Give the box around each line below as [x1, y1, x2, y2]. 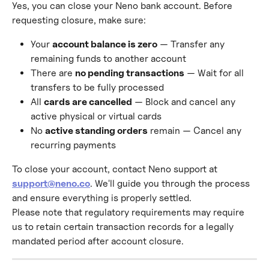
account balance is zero [52, 38, 157, 50]
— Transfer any [157, 38, 227, 50]
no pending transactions [75, 67, 184, 79]
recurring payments [31, 139, 116, 151]
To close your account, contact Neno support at [12, 163, 220, 175]
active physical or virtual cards [31, 110, 162, 122]
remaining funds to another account [31, 53, 186, 64]
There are [31, 67, 75, 79]
